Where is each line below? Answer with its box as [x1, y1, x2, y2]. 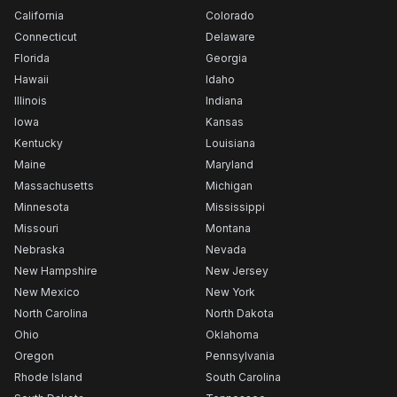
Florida [14, 51, 50, 65]
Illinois [14, 94, 47, 107]
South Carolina [206, 370, 281, 384]
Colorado [206, 9, 254, 22]
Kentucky [14, 136, 63, 150]
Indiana [206, 94, 243, 107]
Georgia [206, 51, 247, 65]
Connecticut [14, 30, 77, 43]
